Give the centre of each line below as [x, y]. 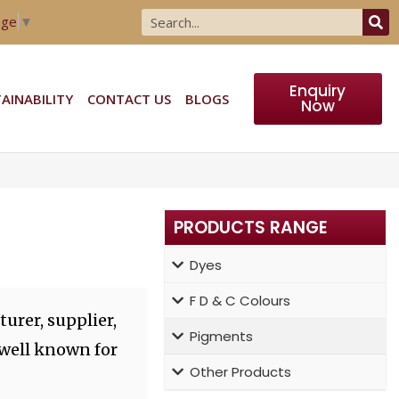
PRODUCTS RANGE [250, 227]
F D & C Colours [240, 300]
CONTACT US [129, 98]
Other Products [240, 371]
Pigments [221, 336]
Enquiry [318, 90]
